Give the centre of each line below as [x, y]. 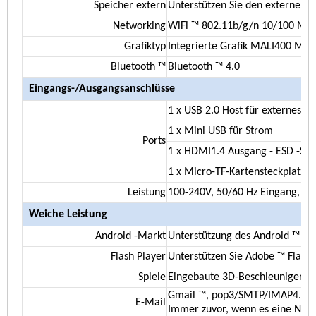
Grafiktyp [145, 47]
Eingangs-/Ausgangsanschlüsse [102, 89]
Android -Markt [130, 237]
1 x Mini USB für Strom [220, 132]
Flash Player [138, 257]
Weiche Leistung [68, 215]
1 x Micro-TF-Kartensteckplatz [236, 172]
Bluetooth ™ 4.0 [203, 67]
